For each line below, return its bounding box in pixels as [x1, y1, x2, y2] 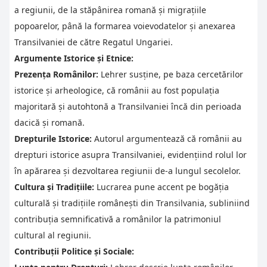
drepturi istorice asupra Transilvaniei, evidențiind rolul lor [14, 148, 247, 160]
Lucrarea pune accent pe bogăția [94, 181, 229, 193]
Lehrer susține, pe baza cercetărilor [98, 68, 243, 80]
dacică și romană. [14, 116, 85, 128]
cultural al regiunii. [14, 229, 91, 241]
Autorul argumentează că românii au [92, 132, 242, 144]
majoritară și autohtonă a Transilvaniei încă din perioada [14, 100, 241, 112]
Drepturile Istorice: [14, 132, 92, 144]
